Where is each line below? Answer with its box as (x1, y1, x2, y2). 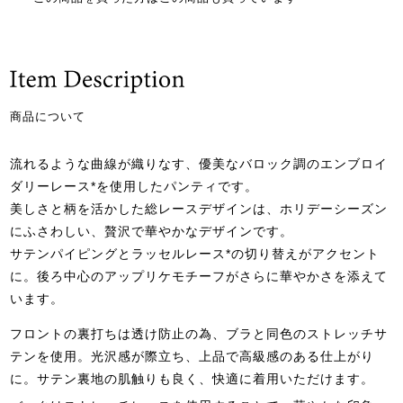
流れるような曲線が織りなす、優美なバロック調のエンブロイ (10, 156, 389, 171)
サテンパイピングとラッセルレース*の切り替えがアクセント (10, 246, 381, 261)
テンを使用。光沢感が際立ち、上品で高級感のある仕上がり (10, 348, 375, 363)
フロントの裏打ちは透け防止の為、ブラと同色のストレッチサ (10, 326, 389, 341)
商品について (10, 109, 86, 123)
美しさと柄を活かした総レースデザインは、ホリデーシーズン (10, 201, 389, 216)
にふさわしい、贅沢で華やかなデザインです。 (10, 223, 294, 238)
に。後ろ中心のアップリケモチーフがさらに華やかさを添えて (10, 268, 389, 283)
